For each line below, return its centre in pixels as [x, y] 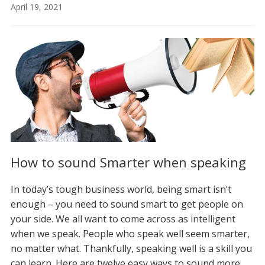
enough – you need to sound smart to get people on [127, 204]
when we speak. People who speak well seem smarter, [130, 234]
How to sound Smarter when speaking [128, 162]
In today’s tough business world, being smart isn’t [121, 190]
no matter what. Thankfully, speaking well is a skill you [131, 249]
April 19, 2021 [36, 7]
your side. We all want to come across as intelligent [123, 219]
